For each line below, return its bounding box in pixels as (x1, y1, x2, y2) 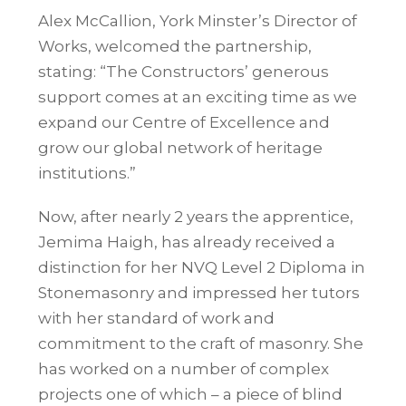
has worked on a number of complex (38, 359, 330, 378)
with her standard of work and (38, 308, 275, 327)
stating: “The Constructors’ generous (38, 62, 330, 81)
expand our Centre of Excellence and (38, 112, 331, 131)
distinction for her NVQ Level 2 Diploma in (38, 257, 366, 276)
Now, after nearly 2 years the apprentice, (38, 207, 354, 226)
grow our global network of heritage (38, 138, 324, 157)
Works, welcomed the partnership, (38, 36, 313, 55)
